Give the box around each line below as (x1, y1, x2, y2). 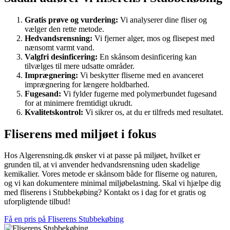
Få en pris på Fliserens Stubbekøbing (4, 215, 124, 224)
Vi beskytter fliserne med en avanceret (78, 70, 203, 80)
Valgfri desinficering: (25, 52, 98, 61)
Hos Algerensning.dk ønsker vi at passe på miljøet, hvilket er (4, 151, 200, 160)
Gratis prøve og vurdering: (25, 15, 118, 24)
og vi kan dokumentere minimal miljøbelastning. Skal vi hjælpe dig (4, 179, 221, 188)
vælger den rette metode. (25, 24, 104, 33)
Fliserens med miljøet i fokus (4, 127, 156, 141)
